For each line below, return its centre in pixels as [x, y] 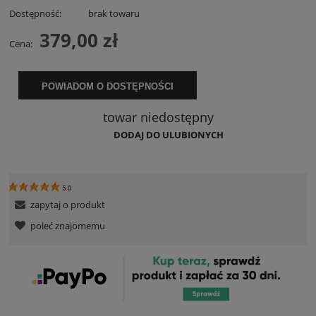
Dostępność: [35, 14]
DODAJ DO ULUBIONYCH [168, 134]
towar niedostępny [158, 117]
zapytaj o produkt [68, 205]
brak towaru [114, 14]
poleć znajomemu [68, 226]
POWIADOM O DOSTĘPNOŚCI [108, 87]
